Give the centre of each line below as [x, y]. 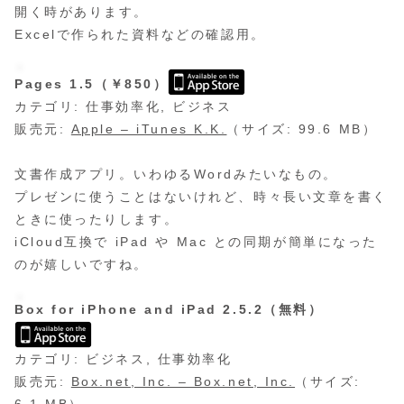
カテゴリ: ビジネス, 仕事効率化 [124, 359]
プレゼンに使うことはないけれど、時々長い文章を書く [201, 197]
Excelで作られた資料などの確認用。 [140, 34]
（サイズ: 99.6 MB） [302, 129]
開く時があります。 [82, 11]
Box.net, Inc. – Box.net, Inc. [183, 382]
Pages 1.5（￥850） [92, 83]
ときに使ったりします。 [97, 220]
